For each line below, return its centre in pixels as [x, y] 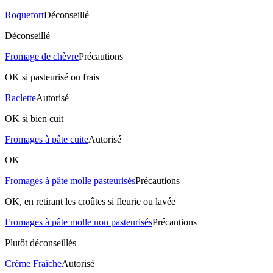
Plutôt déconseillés [41, 243]
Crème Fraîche [33, 263]
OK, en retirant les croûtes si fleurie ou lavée [90, 201]
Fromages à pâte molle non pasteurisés [79, 222]
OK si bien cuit [34, 118]
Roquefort [24, 15]
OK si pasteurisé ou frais [52, 77]
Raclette [20, 97]
